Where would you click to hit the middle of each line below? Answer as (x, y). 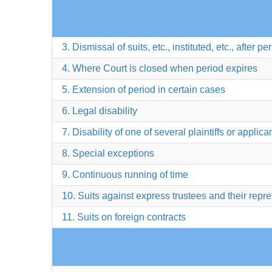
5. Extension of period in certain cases (144, 90)
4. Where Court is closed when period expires (160, 68)
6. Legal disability (100, 111)
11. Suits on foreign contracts (124, 217)
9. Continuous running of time (125, 175)
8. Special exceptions (108, 153)
